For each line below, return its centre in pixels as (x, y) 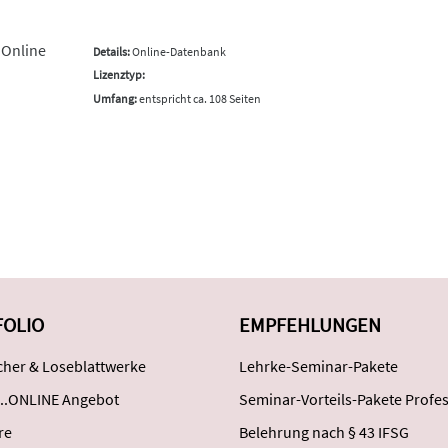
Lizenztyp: (118, 74)
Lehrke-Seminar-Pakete (318, 365)
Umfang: (114, 98)
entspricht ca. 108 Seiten (198, 98)
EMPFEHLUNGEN (310, 324)
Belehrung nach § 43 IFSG (324, 431)
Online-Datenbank (177, 51)
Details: (111, 51)
